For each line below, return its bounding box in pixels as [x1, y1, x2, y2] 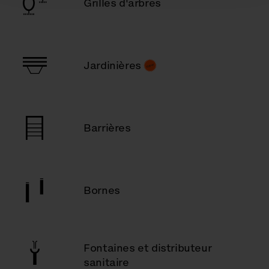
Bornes [83, 183, 120, 198]
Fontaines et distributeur [83, 240, 212, 255]
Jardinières [83, 58, 141, 73]
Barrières [83, 120, 131, 135]
